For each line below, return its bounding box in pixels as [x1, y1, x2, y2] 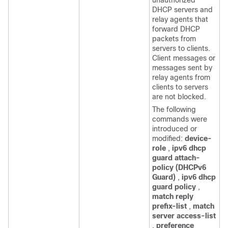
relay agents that [152, 15, 208, 23]
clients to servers [152, 83, 208, 91]
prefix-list [152, 202, 189, 210]
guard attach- [152, 154, 200, 162]
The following [152, 105, 196, 113]
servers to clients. [152, 44, 210, 52]
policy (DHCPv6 [152, 163, 206, 172]
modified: [152, 134, 185, 142]
